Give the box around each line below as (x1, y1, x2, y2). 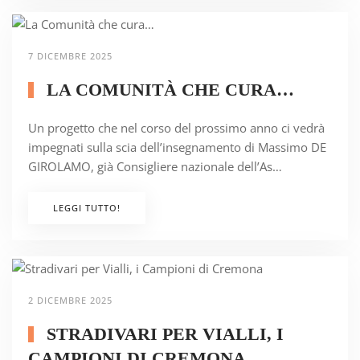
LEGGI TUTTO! (53, 202, 121, 215)
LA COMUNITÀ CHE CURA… (41, 80, 294, 100)
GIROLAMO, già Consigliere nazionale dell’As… (28, 158, 282, 175)
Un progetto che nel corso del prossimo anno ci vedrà (28, 120, 325, 137)
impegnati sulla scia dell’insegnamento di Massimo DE (28, 139, 326, 156)
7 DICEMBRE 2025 (28, 50, 112, 63)
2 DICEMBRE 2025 (28, 294, 112, 307)
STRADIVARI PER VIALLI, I (41, 324, 284, 345)
